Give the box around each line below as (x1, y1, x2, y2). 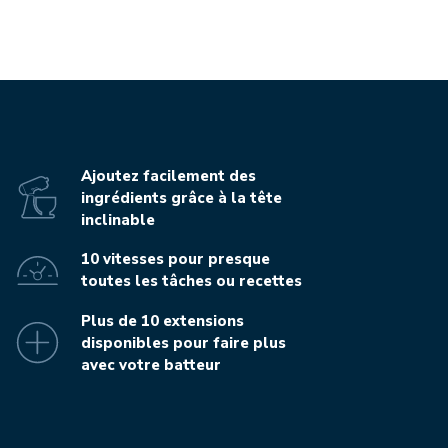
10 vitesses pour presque (80, 249, 270, 270)
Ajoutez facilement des (80, 165, 256, 186)
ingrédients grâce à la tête (80, 187, 282, 208)
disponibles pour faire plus (80, 332, 286, 353)
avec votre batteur (80, 354, 221, 375)
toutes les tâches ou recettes (80, 271, 302, 292)
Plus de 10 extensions (80, 310, 244, 331)
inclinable (80, 209, 155, 230)
